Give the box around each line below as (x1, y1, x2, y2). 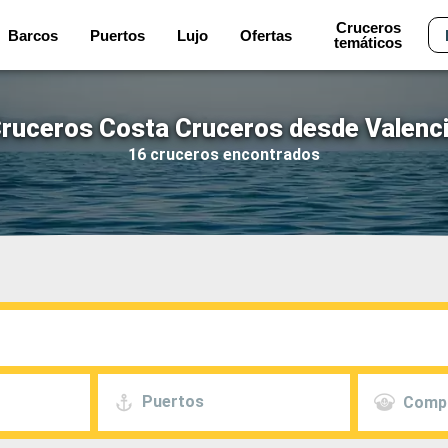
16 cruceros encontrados (128, 144, 320, 164)
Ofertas (240, 26, 293, 44)
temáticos (334, 34, 403, 51)
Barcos (8, 26, 59, 44)
